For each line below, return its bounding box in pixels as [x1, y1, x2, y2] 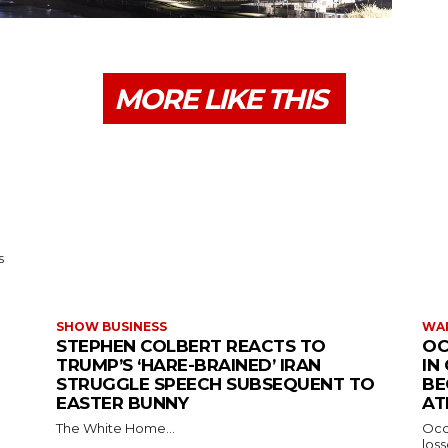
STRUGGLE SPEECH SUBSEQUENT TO [56, 374, 375, 395]
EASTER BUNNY [56, 393, 188, 414]
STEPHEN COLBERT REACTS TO [56, 336, 326, 357]
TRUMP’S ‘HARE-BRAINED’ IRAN [56, 355, 321, 376]
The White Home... [56, 420, 175, 437]
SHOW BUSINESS [56, 319, 167, 335]
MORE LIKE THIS [113, 82, 326, 117]
